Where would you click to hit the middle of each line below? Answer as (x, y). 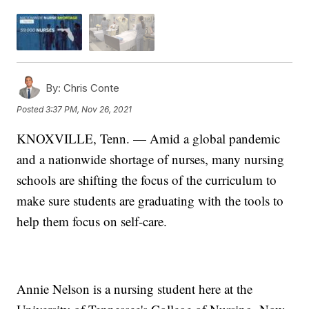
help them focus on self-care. (92, 221)
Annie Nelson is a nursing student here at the (135, 288)
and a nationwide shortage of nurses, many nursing (151, 159)
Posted (31, 110)
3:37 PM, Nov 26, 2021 (89, 110)
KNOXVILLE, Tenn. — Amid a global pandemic (149, 138)
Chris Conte (90, 88)
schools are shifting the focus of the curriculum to (147, 179)
